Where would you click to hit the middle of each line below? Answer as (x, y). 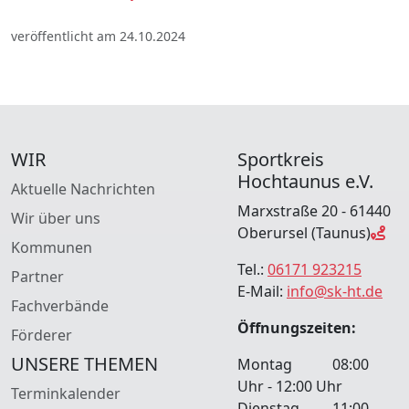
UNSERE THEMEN (84, 364)
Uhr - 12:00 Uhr (290, 387)
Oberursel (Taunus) (304, 233)
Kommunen (52, 248)
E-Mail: (262, 292)
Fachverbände (60, 306)
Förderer (42, 336)
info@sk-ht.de (335, 292)
